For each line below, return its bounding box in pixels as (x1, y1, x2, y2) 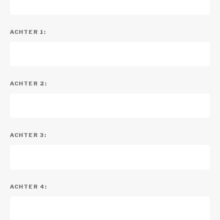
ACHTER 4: (10, 183, 47, 190)
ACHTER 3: (10, 132, 47, 138)
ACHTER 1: (10, 28, 46, 35)
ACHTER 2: (10, 80, 47, 87)
